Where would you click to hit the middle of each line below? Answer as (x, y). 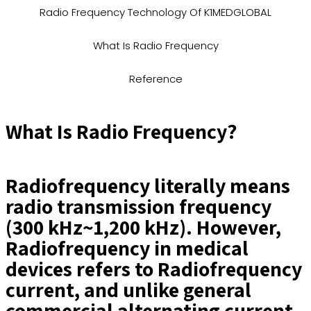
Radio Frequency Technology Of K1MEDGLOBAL (155, 12)
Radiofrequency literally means (148, 185)
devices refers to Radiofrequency (154, 269)
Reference (155, 79)
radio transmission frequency (138, 206)
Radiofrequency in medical (127, 248)
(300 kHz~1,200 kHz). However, (143, 227)
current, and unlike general (128, 289)
